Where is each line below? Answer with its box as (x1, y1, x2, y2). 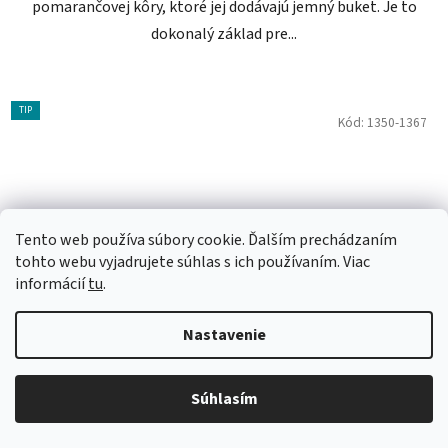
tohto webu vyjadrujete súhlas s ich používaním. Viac (15, 251, 370, 273)
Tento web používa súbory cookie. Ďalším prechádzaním (15, 229, 397, 251)
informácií (15, 273, 88, 295)
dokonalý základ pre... (151, 23, 297, 46)
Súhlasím (190, 388, 258, 410)
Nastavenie (182, 324, 266, 346)
